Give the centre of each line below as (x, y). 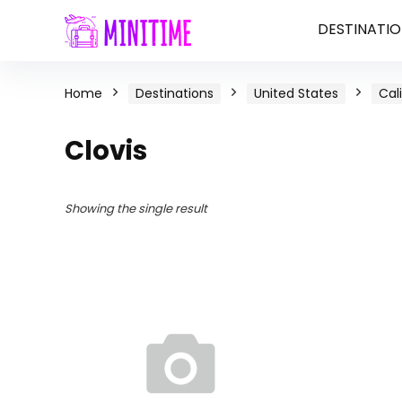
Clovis (106, 151)
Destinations (175, 93)
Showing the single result (136, 209)
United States (296, 93)
